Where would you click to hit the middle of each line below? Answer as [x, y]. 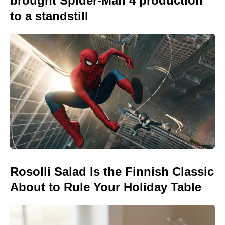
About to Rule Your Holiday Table [106, 187]
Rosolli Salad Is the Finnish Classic [112, 172]
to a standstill [49, 16]
